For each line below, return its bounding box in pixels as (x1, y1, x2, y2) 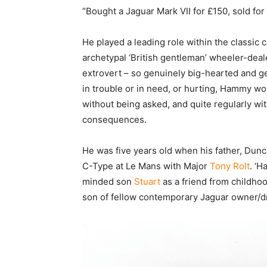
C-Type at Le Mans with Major (82, 160, 210, 172)
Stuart (134, 175, 160, 187)
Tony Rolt (210, 160, 250, 172)
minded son (82, 175, 134, 187)
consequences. (82, 113, 147, 125)
